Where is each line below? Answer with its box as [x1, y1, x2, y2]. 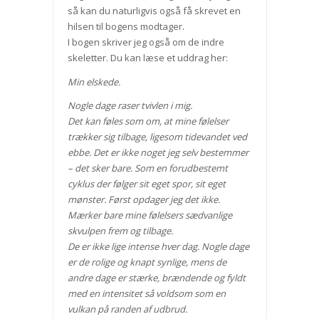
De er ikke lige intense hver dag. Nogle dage [67, 239, 249, 253]
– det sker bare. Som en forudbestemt [67, 161, 228, 174]
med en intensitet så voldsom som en [67, 286, 226, 300]
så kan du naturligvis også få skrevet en [67, 4, 241, 18]
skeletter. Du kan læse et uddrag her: [67, 51, 228, 65]
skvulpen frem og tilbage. [67, 224, 173, 237]
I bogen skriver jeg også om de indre [67, 36, 224, 49]
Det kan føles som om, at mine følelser [67, 114, 229, 127]
